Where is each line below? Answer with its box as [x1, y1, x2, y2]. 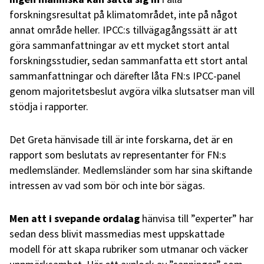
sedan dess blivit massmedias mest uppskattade [9, 226, 225, 240]
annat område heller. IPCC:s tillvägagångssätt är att [9, 22, 237, 37]
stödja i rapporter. [9, 99, 88, 113]
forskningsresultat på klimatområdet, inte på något [9, 7, 237, 21]
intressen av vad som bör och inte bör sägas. [9, 178, 205, 192]
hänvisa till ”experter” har [140, 211, 253, 225]
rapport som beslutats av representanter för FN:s [9, 147, 226, 161]
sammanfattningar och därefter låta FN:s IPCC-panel [9, 68, 240, 82]
